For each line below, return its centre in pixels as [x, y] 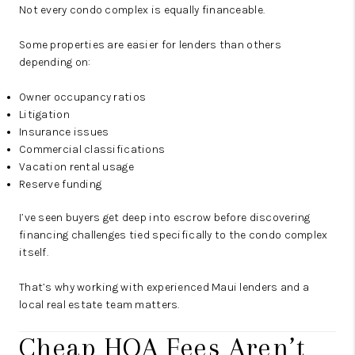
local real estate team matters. [99, 305]
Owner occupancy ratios [83, 97]
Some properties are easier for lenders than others [150, 45]
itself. [34, 253]
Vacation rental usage [76, 167]
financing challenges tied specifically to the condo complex [174, 235]
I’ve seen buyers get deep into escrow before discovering [165, 218]
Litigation [44, 115]
